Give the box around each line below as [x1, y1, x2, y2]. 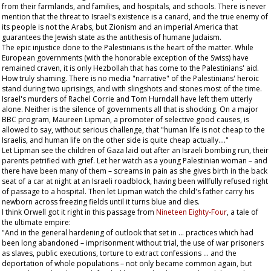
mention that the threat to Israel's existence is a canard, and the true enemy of [2, 11, 268, 22]
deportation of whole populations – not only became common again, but [2, 258, 252, 269]
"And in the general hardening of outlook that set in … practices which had [2, 227, 253, 238]
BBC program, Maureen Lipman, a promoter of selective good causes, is [2, 114, 249, 125]
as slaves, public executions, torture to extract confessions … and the [2, 248, 237, 258]
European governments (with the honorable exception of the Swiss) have [2, 53, 249, 63]
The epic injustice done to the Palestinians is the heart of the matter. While [2, 42, 253, 53]
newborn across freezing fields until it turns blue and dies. [2, 197, 200, 207]
